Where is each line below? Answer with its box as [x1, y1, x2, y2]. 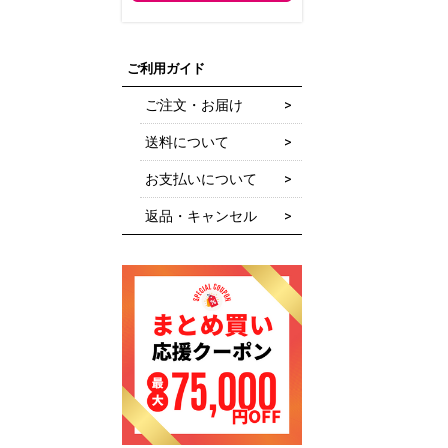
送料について [145, 134, 229, 150]
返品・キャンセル [145, 208, 257, 224]
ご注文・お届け [145, 97, 243, 113]
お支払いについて [145, 171, 257, 187]
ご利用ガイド [127, 61, 205, 76]
